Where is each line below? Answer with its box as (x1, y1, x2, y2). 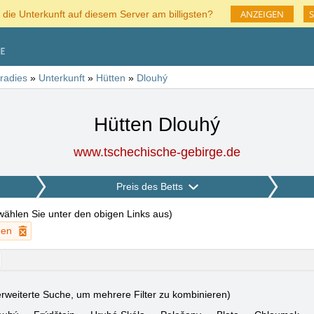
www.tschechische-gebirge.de (74, 145, 240, 159)
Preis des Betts (116, 181, 183, 192)
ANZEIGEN (240, 8, 284, 20)
